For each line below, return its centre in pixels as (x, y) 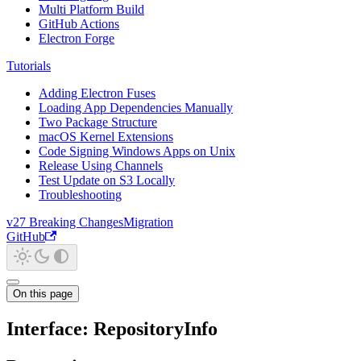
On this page (43, 294)
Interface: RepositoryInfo (112, 328)
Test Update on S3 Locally (107, 180)
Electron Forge (77, 38)
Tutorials (29, 66)
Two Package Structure (98, 122)
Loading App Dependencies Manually (136, 108)
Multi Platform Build (91, 9)
